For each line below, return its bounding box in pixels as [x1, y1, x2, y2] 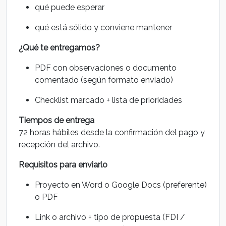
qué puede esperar [35, 3, 104, 12]
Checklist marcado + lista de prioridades [35, 95, 182, 105]
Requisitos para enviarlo [19, 160, 107, 169]
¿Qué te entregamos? [19, 43, 100, 52]
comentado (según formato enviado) [35, 75, 173, 85]
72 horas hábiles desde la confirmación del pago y [19, 128, 205, 137]
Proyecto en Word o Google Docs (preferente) [35, 180, 207, 190]
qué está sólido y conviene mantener [35, 23, 172, 32]
